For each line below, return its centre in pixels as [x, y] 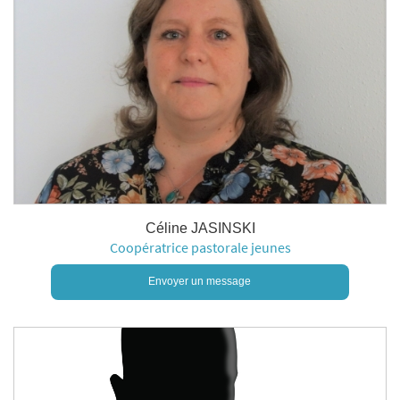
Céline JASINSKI [200, 228]
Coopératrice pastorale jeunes [200, 247]
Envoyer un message [200, 281]
